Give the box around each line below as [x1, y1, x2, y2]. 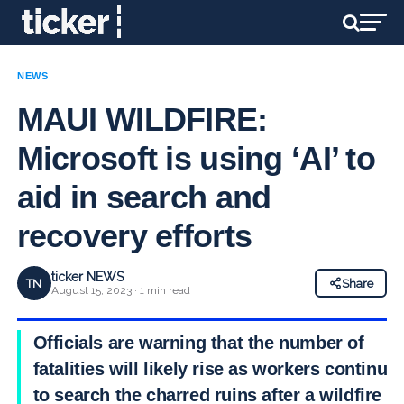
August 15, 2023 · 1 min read [50, 284, 190, 297]
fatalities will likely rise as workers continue [32, 359, 397, 379]
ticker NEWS [50, 270, 124, 284]
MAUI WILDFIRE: [16, 101, 268, 138]
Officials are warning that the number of [32, 333, 364, 353]
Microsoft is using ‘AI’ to [16, 140, 375, 177]
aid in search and [16, 179, 271, 216]
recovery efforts [16, 217, 252, 254]
